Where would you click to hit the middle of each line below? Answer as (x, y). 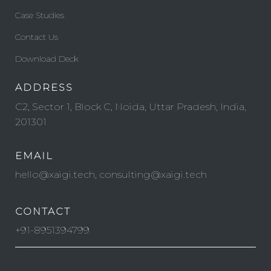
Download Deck (47, 58)
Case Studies (40, 15)
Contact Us (37, 37)
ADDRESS (44, 87)
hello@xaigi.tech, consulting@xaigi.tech (111, 174)
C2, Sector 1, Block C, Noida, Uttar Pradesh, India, (131, 106)
